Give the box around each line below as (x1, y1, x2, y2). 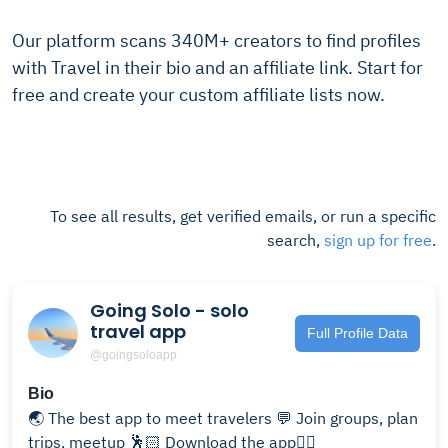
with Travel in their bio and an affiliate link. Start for (12, 56, 423, 79)
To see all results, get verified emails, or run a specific (50, 206, 436, 226)
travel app (90, 319, 186, 344)
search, (267, 230, 324, 250)
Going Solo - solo (90, 298, 249, 323)
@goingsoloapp (90, 348, 177, 362)
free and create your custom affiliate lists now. (12, 83, 385, 106)
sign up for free (324, 230, 432, 250)
